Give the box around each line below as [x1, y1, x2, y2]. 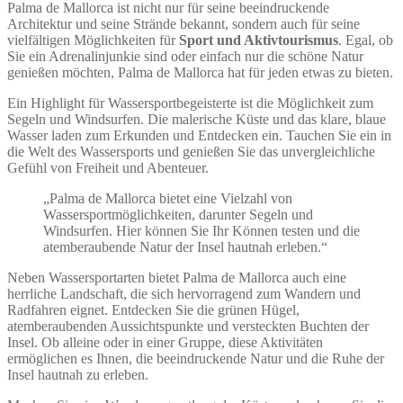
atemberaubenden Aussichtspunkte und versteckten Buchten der [7, 318, 369, 335]
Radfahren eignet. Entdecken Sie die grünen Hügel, [7, 302, 300, 318]
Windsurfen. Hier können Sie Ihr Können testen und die [43, 223, 360, 239]
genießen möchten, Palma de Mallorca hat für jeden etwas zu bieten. [7, 65, 393, 81]
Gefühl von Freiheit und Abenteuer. [7, 160, 209, 176]
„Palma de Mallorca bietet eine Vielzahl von [43, 191, 292, 207]
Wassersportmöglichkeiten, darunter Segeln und [43, 207, 313, 223]
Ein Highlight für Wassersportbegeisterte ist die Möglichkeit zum [7, 95, 373, 112]
